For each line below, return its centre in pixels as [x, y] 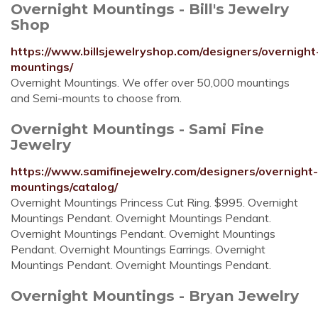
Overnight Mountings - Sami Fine [137, 129]
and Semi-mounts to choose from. [96, 98]
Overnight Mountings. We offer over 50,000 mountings [150, 82]
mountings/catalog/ [64, 187]
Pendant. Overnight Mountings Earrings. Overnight [138, 249]
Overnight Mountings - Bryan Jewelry [155, 296]
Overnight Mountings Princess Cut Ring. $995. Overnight [154, 202]
